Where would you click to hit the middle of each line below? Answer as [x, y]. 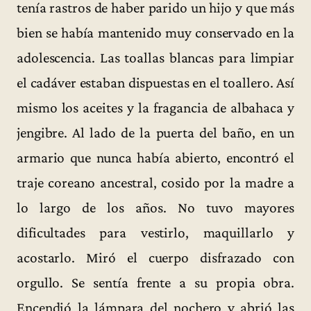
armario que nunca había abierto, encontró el [155, 157]
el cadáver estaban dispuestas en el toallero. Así [155, 82]
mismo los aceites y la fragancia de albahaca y [155, 107]
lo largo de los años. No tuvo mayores [155, 207]
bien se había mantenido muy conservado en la [155, 32]
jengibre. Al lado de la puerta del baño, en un [155, 132]
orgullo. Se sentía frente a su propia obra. [155, 282]
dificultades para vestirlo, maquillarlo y [155, 232]
